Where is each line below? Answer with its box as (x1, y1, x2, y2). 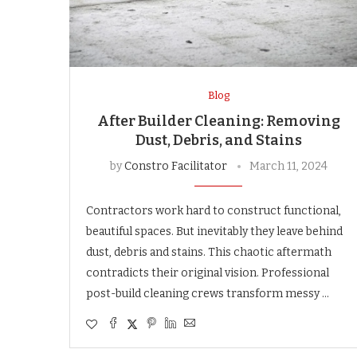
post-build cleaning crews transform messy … (86, 286, 329, 300)
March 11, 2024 (249, 159, 328, 173)
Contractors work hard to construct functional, (86, 203, 341, 218)
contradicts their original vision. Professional (86, 265, 329, 280)
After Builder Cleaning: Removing (96, 112, 340, 130)
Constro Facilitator (124, 159, 227, 173)
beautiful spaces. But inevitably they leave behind (86, 224, 343, 238)
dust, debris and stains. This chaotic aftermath (86, 245, 331, 259)
